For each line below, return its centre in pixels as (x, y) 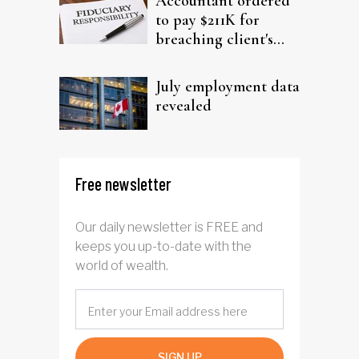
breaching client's (214, 40)
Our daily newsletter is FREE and (169, 228)
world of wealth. (122, 266)
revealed (184, 106)
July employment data (228, 87)
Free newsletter (123, 184)
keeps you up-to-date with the (163, 247)
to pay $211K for (208, 20)
